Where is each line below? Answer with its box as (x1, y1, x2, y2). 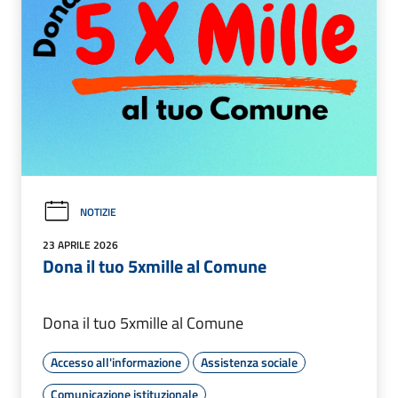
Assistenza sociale (201, 352, 298, 371)
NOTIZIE (80, 203, 116, 220)
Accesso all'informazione (51, 352, 181, 371)
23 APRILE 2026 (43, 235, 118, 253)
